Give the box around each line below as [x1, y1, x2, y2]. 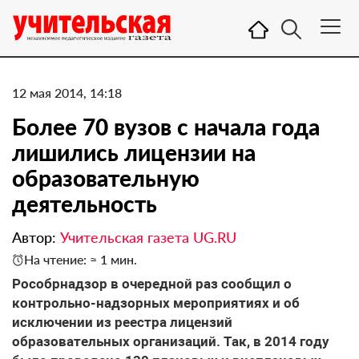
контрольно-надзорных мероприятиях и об [12, 295, 300, 311]
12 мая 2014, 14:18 [12, 85, 122, 100]
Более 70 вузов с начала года [12, 113, 320, 140]
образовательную [12, 164, 200, 192]
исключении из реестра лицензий [12, 314, 232, 330]
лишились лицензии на [12, 139, 256, 166]
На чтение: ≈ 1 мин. [24, 252, 137, 267]
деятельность [12, 190, 157, 217]
